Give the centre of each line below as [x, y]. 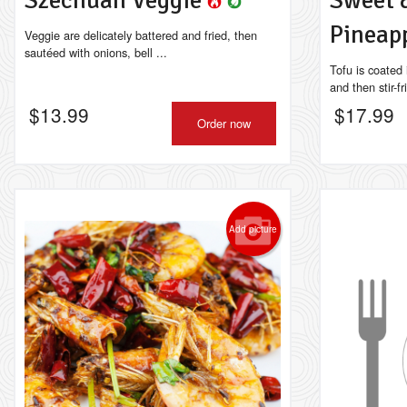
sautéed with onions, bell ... [96, 52]
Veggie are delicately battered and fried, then [141, 35]
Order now [223, 123]
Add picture [253, 229]
